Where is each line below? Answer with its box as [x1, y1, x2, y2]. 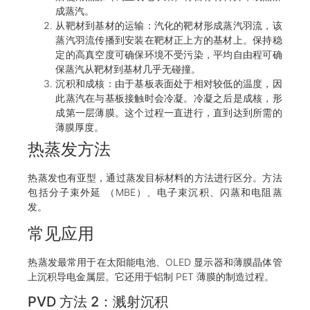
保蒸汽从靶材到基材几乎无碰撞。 [55, 63, 201, 75]
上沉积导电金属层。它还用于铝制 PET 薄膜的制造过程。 [28, 270, 275, 282]
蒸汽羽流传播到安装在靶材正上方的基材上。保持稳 [55, 34, 282, 46]
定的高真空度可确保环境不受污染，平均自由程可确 [55, 48, 282, 61]
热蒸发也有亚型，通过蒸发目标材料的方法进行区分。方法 [28, 172, 282, 184]
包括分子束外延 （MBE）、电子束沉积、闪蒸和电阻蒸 [28, 186, 282, 199]
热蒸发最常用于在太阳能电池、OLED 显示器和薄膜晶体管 [28, 255, 282, 268]
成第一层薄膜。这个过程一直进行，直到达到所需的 [55, 107, 282, 119]
